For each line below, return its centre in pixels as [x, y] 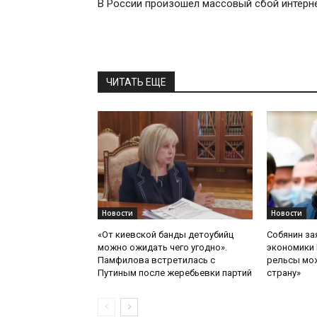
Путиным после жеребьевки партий [175, 272]
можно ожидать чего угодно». [162, 247]
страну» [283, 272]
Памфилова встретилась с [156, 260]
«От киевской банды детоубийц [166, 234]
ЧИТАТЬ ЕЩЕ [136, 82]
